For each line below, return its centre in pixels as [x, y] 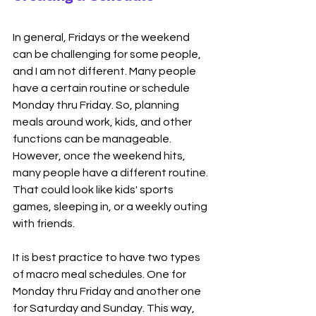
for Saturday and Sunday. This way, [105, 309]
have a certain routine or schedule [102, 89]
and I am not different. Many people [105, 72]
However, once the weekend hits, [100, 156]
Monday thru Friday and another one [108, 292]
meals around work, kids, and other [103, 122]
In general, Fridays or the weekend [102, 38]
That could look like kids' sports [94, 190]
